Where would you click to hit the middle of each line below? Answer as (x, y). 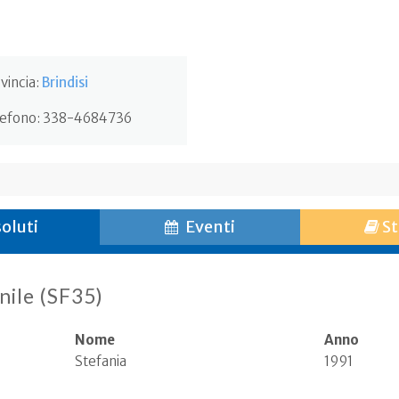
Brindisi (65, 82)
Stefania (101, 361)
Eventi (208, 227)
